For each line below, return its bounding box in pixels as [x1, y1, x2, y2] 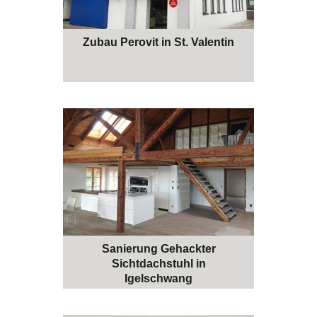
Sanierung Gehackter [101, 242, 216, 255]
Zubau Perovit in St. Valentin [83, 35, 234, 48]
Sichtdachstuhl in [111, 257, 206, 270]
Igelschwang [125, 272, 192, 284]
